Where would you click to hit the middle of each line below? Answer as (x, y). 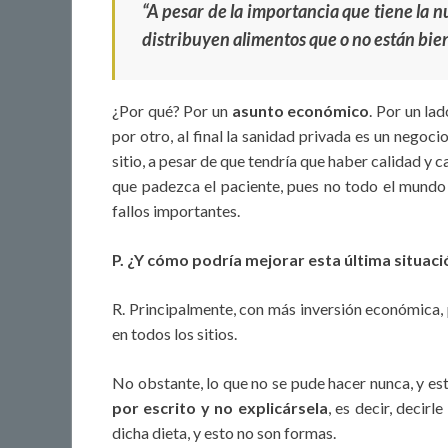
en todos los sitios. (174, 334)
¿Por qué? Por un (172, 111)
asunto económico (300, 111)
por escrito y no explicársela (220, 408)
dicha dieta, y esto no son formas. (224, 433)
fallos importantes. (176, 211)
